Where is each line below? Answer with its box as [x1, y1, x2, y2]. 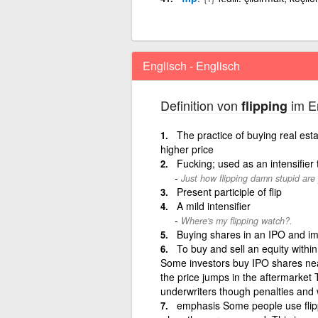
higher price [160, 141, 214, 156]
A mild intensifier [176, 198, 251, 213]
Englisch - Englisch [142, 57, 240, 74]
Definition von [160, 95, 241, 114]
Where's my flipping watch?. [180, 214, 292, 227]
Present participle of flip [176, 184, 282, 199]
